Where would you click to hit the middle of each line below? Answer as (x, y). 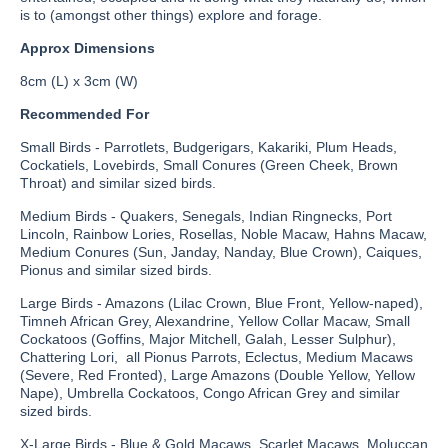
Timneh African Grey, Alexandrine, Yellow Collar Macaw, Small (215, 321)
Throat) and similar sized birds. (118, 183)
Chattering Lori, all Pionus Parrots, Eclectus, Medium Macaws (216, 357)
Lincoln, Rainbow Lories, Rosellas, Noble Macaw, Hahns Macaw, (223, 234)
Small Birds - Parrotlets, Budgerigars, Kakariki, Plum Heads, (208, 147)
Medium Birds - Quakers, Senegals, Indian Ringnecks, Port (206, 216)
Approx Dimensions (87, 48)
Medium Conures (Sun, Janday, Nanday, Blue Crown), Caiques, (221, 252)
